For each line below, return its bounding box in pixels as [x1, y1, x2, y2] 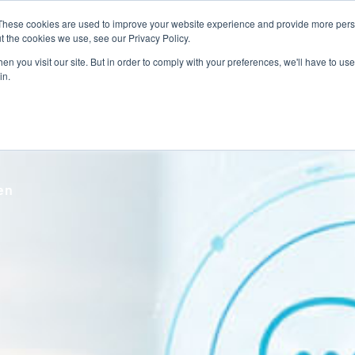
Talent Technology [29, 17, 108, 28]
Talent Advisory [143, 17, 209, 28]
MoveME [245, 17, 281, 28]
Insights [302, 17, 337, 28]
